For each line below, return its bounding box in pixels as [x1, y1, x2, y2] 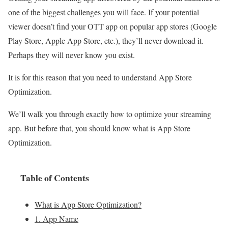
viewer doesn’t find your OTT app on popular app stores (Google [8, 21, 217, 32]
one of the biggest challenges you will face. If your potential [8, 7, 199, 18]
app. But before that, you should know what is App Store [8, 123, 190, 134]
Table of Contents [20, 171, 89, 185]
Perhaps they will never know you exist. [8, 49, 137, 61]
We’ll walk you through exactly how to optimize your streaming [8, 108, 211, 120]
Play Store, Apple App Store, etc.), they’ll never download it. [8, 35, 204, 46]
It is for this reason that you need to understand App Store [8, 72, 192, 83]
